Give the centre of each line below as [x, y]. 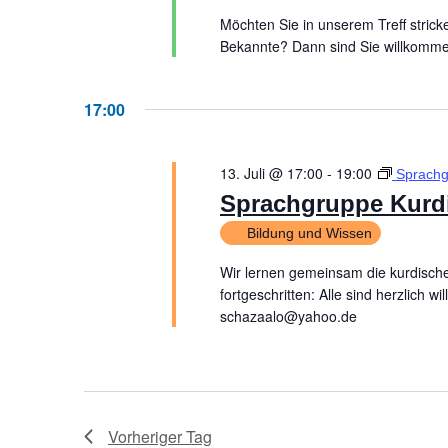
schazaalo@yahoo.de [288, 316]
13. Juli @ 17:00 [271, 173]
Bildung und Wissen [309, 233]
